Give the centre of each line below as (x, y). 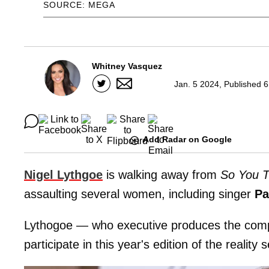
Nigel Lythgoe (63, 174)
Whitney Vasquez (127, 66)
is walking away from (162, 174)
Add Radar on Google (187, 140)
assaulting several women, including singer (139, 194)
